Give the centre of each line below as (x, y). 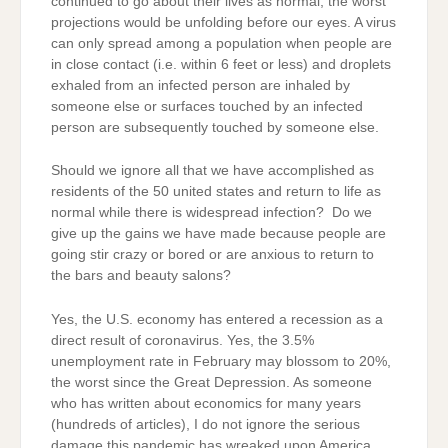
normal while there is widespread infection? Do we (211, 213)
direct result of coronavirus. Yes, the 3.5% (182, 340)
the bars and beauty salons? (141, 276)
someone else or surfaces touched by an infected (207, 106)
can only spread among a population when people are (221, 43)
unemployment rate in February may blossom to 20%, (221, 361)
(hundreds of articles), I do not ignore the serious (205, 424)
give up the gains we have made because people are (218, 234)
